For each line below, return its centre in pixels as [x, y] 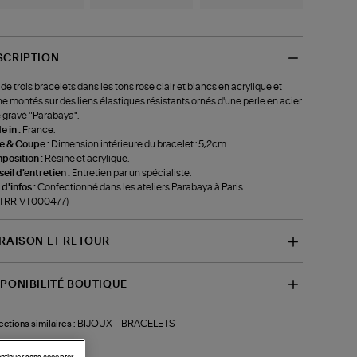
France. [38, 130]
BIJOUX [94, 323]
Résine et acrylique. [86, 159]
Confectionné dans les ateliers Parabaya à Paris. [141, 188]
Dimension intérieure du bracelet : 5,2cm [138, 145]
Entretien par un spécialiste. [131, 173]
